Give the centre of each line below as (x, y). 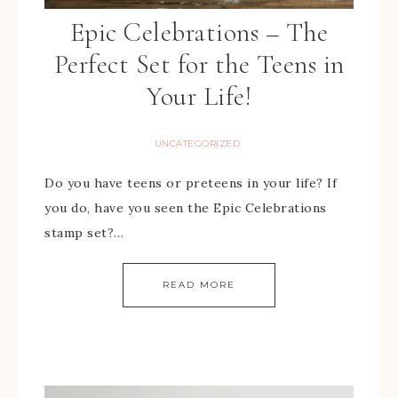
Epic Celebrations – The (199, 32)
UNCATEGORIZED (197, 143)
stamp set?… (84, 233)
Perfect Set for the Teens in (199, 64)
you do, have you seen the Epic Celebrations (186, 208)
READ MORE (199, 285)
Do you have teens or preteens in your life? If (191, 183)
